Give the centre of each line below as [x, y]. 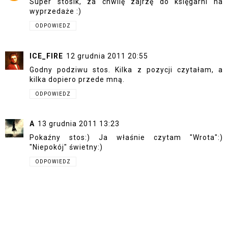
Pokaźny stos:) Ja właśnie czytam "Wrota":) [126, 137]
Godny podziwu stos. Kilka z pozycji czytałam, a [126, 69]
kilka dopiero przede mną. [77, 79]
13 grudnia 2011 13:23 [79, 124]
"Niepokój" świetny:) [66, 147]
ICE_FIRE [46, 56]
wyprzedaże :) [55, 11]
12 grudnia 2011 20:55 [107, 56]
